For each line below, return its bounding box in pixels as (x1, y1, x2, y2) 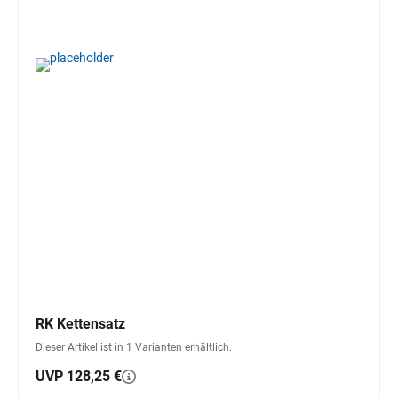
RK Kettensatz (36, 314, 125, 332)
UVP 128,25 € (36, 367, 122, 385)
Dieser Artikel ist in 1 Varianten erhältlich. (36, 340, 232, 354)
